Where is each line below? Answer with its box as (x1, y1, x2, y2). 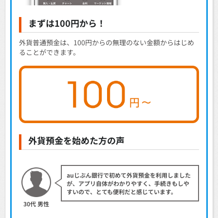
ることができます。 (19, 47, 80, 57)
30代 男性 (23, 199, 49, 208)
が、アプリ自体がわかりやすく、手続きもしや (66, 179, 189, 187)
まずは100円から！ (28, 16, 106, 29)
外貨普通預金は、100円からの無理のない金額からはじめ (19, 37, 194, 48)
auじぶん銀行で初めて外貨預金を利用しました (66, 170, 191, 179)
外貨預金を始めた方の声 (28, 134, 125, 147)
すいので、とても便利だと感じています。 (66, 187, 177, 196)
